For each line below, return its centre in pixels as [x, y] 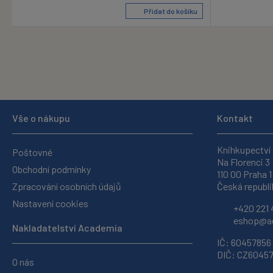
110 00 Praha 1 [244, 174]
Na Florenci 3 [243, 162]
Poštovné [32, 152]
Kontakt [235, 118]
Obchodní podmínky [51, 169]
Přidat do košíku [170, 11]
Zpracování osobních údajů [67, 186]
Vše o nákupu [41, 118]
